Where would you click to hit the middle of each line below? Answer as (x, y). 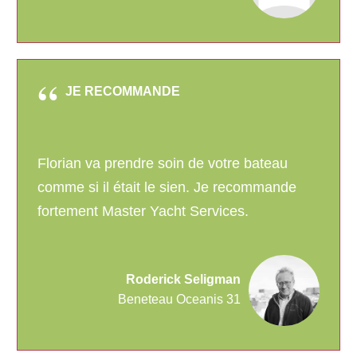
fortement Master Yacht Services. (143, 212)
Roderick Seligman (183, 280)
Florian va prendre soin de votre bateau (163, 164)
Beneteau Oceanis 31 (179, 300)
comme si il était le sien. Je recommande (167, 188)
